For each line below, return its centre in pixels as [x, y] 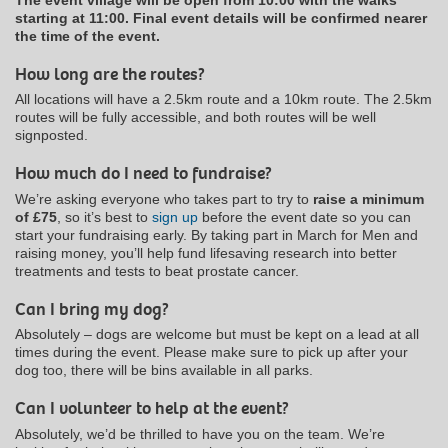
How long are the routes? [110, 74]
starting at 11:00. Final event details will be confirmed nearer [221, 17]
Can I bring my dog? [92, 309]
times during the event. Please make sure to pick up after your [211, 352]
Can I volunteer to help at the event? [152, 409]
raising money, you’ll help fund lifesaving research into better [206, 252]
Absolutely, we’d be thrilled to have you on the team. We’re [200, 434]
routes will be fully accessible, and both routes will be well [195, 117]
